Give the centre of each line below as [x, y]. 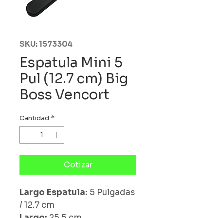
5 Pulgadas [112, 192]
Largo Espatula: [54, 192]
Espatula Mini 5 [71, 63]
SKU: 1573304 [46, 44]
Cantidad [34, 118]
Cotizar [78, 164]
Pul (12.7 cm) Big [74, 79]
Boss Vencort [64, 95]
